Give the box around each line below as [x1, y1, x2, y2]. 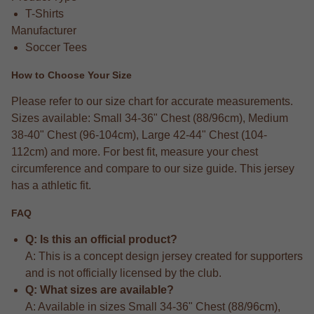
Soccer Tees [25, 41, 87, 53]
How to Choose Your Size [11, 69, 132, 81]
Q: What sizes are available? [25, 284, 174, 296]
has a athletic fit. [11, 179, 91, 192]
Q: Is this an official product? [25, 233, 177, 246]
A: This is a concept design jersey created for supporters [25, 250, 303, 263]
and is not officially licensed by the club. [25, 267, 221, 280]
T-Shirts [25, 8, 64, 20]
